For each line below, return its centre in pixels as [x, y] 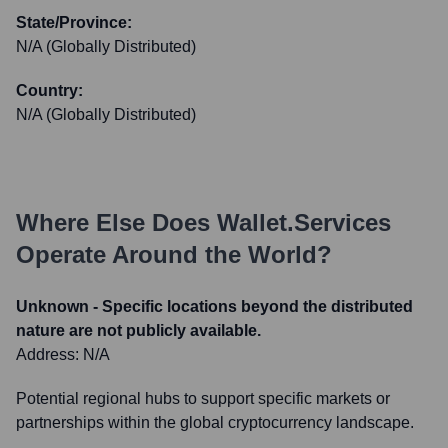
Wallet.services [304, 222]
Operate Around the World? [174, 254]
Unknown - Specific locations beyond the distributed [214, 306]
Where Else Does [116, 222]
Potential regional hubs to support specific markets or [203, 398]
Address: [49, 354]
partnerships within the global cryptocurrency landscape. [215, 422]
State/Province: [74, 22]
